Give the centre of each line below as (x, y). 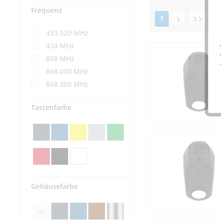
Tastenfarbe (51, 108)
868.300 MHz (67, 84)
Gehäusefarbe (55, 186)
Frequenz (47, 10)
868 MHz (60, 59)
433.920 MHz (67, 33)
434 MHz (60, 46)
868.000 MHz (67, 72)
